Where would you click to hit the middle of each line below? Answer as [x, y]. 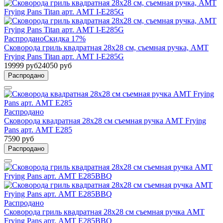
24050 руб [55, 65]
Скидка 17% [65, 38]
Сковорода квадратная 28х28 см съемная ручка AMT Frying [105, 120]
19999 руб [21, 65]
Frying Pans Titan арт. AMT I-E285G [64, 56]
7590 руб [19, 138]
